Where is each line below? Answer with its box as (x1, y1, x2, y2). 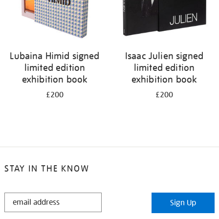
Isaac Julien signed (125, 50, 204, 62)
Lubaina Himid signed (10, 50, 100, 62)
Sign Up (170, 198, 197, 208)
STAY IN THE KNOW (4, 163, 89, 174)
